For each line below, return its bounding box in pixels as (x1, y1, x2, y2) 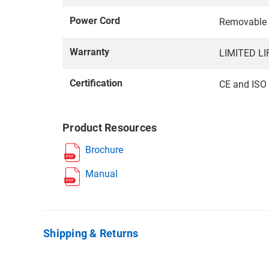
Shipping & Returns (43, 227, 139, 240)
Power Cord (70, 15, 120, 27)
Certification (70, 77, 122, 89)
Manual (85, 168, 118, 180)
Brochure (85, 144, 123, 156)
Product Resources (62, 121, 157, 134)
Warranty (70, 46, 109, 58)
